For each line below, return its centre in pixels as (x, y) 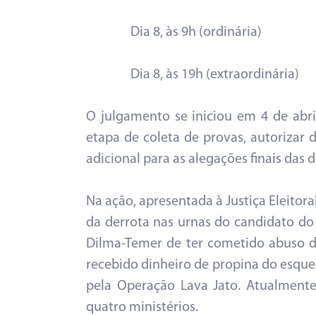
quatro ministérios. (142, 308)
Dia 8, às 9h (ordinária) (191, 32)
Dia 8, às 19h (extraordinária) (209, 75)
